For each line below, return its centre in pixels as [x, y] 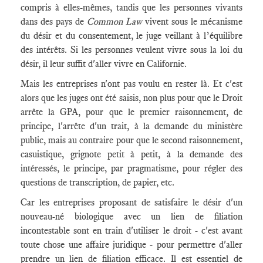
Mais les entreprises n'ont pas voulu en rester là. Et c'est [131, 84]
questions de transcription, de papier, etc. [97, 182]
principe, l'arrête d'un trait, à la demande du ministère [131, 126]
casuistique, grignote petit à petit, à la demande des [131, 154]
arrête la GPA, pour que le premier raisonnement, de [131, 112]
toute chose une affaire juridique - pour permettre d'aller [131, 245]
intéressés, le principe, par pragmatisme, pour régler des [131, 168]
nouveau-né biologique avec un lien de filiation [131, 216]
